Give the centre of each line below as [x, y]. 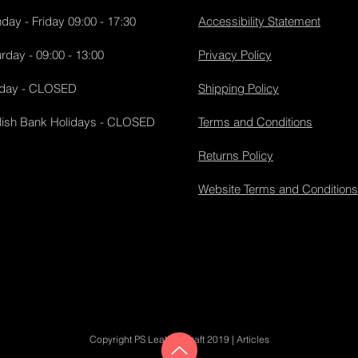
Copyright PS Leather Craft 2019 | [163, 339]
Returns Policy [236, 155]
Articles [253, 339]
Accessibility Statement [259, 21]
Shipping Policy [239, 88]
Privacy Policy [235, 55]
